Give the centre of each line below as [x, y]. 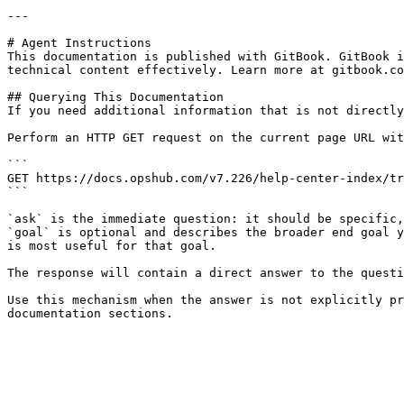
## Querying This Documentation [115, 97]
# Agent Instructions [79, 43]
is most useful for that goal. [112, 246]
